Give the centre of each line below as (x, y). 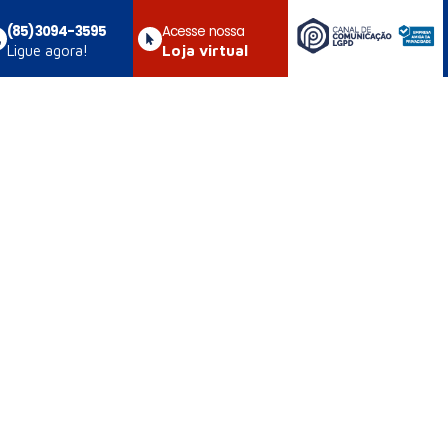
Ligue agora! (47, 50)
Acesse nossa (203, 31)
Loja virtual (204, 50)
